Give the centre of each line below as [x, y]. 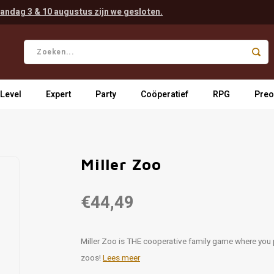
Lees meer [121, 258]
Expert [58, 94]
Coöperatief [165, 94]
